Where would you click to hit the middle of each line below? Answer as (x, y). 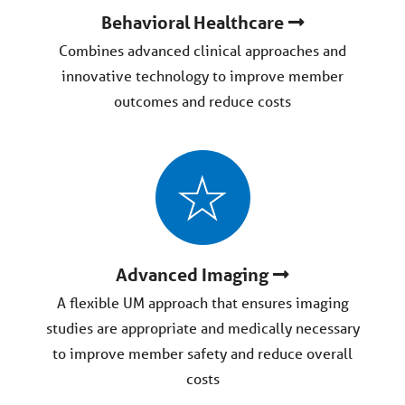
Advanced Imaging (192, 275)
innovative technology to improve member (202, 75)
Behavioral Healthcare (192, 23)
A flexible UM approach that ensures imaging (202, 302)
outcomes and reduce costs (202, 101)
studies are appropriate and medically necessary (202, 328)
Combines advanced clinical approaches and (202, 50)
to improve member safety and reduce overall (202, 353)
